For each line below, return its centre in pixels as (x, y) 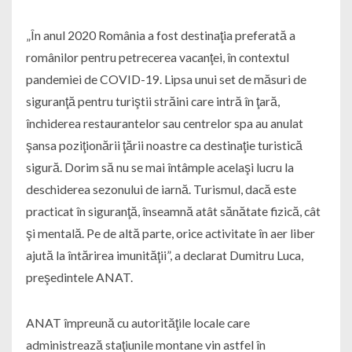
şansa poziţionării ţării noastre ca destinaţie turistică (164, 145)
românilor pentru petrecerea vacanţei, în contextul (157, 57)
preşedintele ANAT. (79, 277)
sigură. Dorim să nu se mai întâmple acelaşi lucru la (159, 167)
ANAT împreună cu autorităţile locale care (137, 323)
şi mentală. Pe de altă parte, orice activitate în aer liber (170, 233)
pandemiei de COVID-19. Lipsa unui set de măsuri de (166, 79)
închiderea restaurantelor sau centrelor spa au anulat (164, 123)
